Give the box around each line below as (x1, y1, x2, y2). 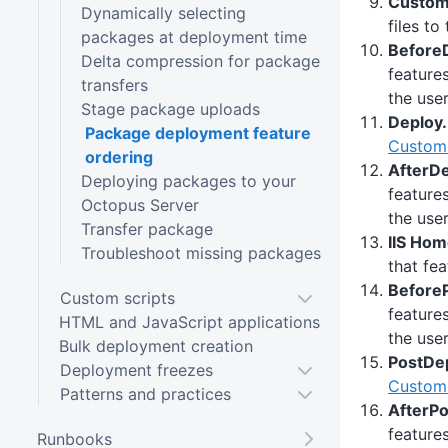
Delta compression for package (80, 50, 320, 71)
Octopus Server (80, 194, 199, 215)
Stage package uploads (80, 98, 260, 119)
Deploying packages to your (80, 170, 296, 191)
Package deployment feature (84, 122, 311, 143)
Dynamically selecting (80, 2, 246, 23)
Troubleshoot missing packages (80, 242, 321, 263)
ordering (84, 146, 153, 167)
